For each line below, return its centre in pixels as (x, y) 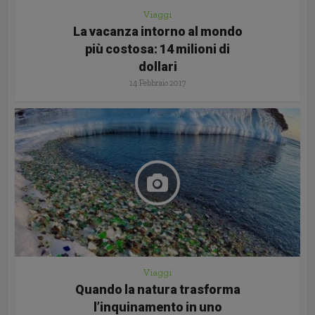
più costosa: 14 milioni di (157, 49)
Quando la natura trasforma (157, 290)
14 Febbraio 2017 (157, 83)
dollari (157, 67)
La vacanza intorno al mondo (157, 32)
